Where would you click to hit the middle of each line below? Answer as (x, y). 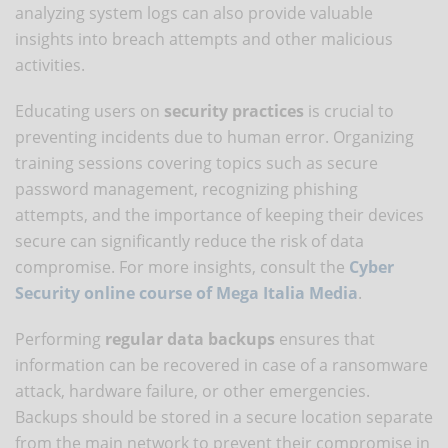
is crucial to (349, 110)
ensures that (325, 338)
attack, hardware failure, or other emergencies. (192, 390)
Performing (60, 338)
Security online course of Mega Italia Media (186, 292)
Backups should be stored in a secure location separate (224, 416)
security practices (234, 110)
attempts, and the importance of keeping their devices (219, 214)
